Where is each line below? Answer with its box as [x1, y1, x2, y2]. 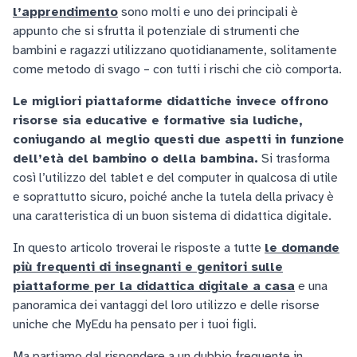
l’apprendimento [13, 4, 118, 20]
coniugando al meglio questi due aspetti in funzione [13, 131, 344, 147]
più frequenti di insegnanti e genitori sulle [13, 259, 283, 275]
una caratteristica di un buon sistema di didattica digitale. [13, 208, 331, 224]
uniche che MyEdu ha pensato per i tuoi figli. [13, 316, 257, 332]
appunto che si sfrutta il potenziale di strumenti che [13, 23, 300, 39]
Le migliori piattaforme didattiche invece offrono [13, 93, 328, 109]
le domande [265, 240, 339, 256]
